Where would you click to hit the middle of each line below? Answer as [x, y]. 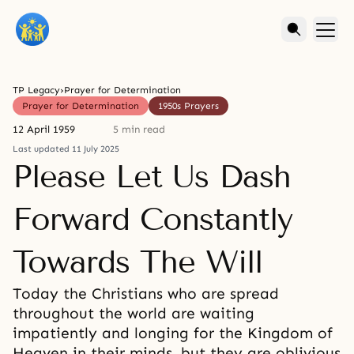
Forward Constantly [153, 219]
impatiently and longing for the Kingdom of [173, 333]
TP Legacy [36, 90]
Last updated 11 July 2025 [66, 149]
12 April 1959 [44, 129]
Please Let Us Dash [152, 177]
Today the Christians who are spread [146, 294]
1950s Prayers [188, 106]
